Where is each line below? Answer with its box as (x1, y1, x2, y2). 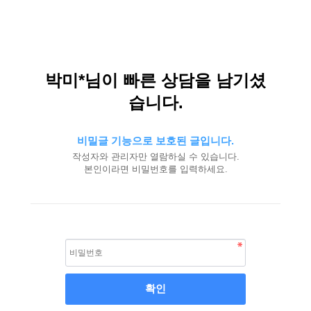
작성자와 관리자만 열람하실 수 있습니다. (72, 151, 239, 162)
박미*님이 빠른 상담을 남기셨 (45, 71, 266, 90)
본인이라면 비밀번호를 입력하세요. (83, 164, 228, 174)
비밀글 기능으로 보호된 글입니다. (77, 135, 234, 146)
